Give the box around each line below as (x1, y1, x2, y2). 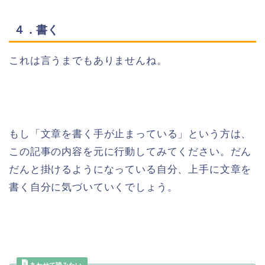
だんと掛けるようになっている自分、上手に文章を (9, 164, 252, 176)
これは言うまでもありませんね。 (9, 55, 167, 67)
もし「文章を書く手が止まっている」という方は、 (9, 128, 252, 140)
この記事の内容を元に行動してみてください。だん (9, 146, 252, 158)
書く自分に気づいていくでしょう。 (9, 182, 178, 193)
